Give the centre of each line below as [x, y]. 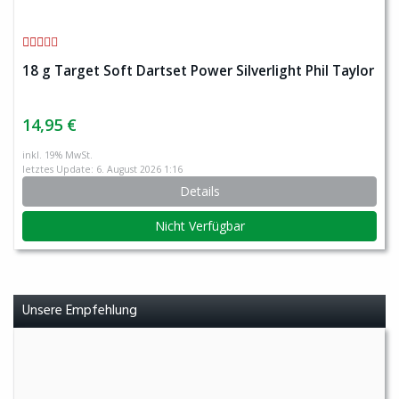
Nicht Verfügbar [199, 226]
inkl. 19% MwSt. [57, 155]
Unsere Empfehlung [80, 311]
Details [199, 191]
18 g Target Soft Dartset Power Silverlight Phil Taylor [198, 71]
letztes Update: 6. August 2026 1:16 [102, 169]
